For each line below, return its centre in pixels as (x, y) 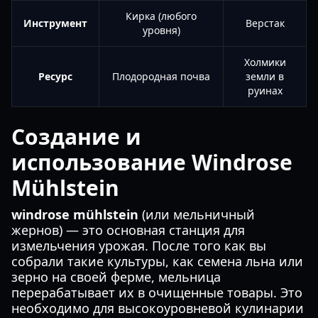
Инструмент (55, 23)
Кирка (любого (161, 16)
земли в (265, 76)
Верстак (265, 23)
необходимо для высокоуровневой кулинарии (158, 308)
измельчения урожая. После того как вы (139, 246)
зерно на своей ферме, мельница (116, 277)
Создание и (76, 137)
